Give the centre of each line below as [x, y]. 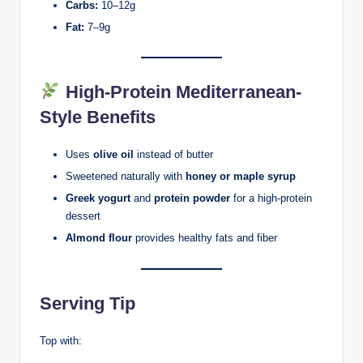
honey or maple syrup [241, 177]
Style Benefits [98, 117]
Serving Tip [88, 303]
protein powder [192, 199]
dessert [83, 216]
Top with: [61, 340]
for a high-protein [271, 199]
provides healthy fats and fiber [205, 238]
